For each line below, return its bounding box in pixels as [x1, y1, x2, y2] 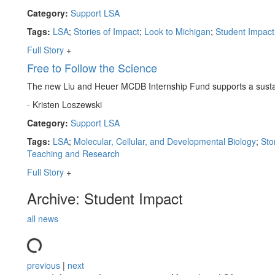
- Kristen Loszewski [27, 98, 102, 110]
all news [27, 212, 58, 225]
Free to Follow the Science [27, 60, 157, 76]
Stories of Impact [74, 25, 139, 37]
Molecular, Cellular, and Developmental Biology [74, 135, 256, 147]
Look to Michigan [144, 25, 211, 37]
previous [27, 259, 60, 271]
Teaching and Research [27, 147, 120, 160]
